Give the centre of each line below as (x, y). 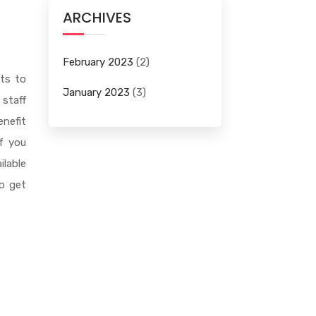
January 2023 (96, 92)
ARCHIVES (97, 17)
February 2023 (98, 62)
